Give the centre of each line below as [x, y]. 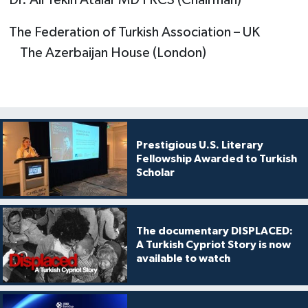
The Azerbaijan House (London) [107, 53]
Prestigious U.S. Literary [199, 145]
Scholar [155, 172]
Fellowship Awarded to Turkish [216, 158]
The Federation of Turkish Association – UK [153, 32]
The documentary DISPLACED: [214, 231]
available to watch [183, 259]
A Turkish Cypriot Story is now [213, 245]
